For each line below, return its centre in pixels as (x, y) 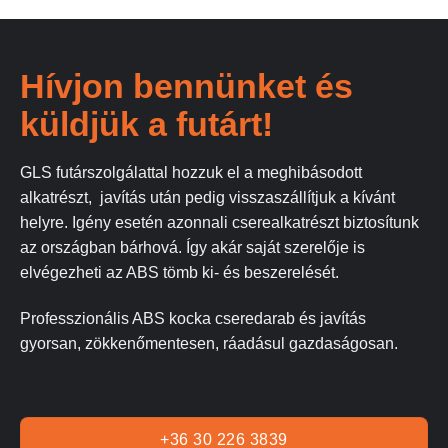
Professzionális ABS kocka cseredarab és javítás (193, 319)
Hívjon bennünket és (186, 86)
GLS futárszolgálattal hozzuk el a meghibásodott (191, 173)
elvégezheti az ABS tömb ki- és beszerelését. (179, 273)
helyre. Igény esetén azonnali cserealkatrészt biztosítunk (219, 223)
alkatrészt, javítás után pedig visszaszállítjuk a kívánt (207, 198)
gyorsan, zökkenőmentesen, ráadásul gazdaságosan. (209, 344)
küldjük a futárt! (146, 124)
